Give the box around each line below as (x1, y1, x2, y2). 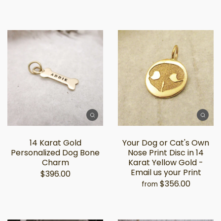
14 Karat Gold (29, 137, 81, 148)
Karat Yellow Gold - (128, 157, 203, 168)
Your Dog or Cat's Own (122, 137, 209, 148)
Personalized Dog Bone (11, 147, 100, 158)
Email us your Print (130, 167, 201, 178)
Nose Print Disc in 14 (128, 147, 204, 158)
